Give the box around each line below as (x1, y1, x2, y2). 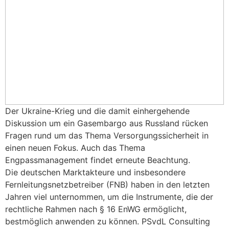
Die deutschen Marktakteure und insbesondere (5, 167, 186, 178)
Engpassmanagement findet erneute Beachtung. (5, 155, 190, 166)
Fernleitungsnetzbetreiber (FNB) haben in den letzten (5, 179, 210, 190)
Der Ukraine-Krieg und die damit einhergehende (5, 106, 190, 117)
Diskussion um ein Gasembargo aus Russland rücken (5, 118, 208, 129)
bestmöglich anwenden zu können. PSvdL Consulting (5, 216, 210, 227)
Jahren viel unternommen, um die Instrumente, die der (5, 192, 213, 202)
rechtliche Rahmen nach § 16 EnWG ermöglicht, (5, 204, 187, 215)
